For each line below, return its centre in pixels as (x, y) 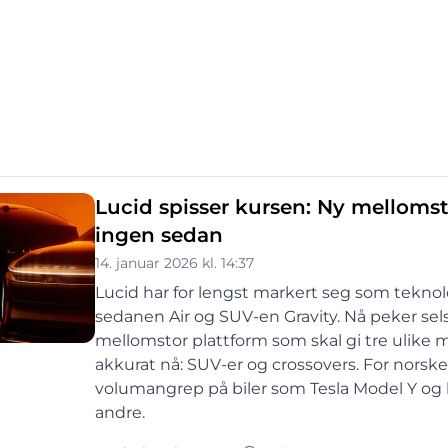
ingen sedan (159, 235)
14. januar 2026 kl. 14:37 (174, 263)
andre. (120, 412)
